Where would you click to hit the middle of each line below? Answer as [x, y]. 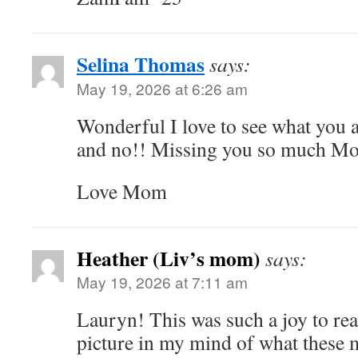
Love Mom [122, 191]
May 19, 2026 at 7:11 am [162, 282]
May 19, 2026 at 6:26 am [162, 89]
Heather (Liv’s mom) [169, 259]
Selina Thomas [141, 64]
